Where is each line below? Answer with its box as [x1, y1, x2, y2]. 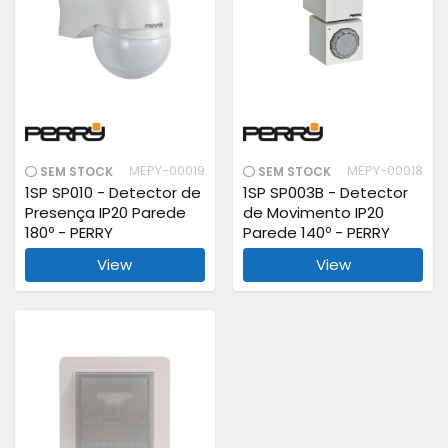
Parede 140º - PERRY [243, 221, 391, 243]
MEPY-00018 [347, 160, 424, 180]
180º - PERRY [24, 221, 113, 243]
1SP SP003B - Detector [243, 181, 409, 203]
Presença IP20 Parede [24, 201, 186, 223]
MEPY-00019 [128, 160, 205, 180]
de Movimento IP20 [243, 201, 385, 223]
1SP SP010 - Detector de [24, 181, 201, 203]
